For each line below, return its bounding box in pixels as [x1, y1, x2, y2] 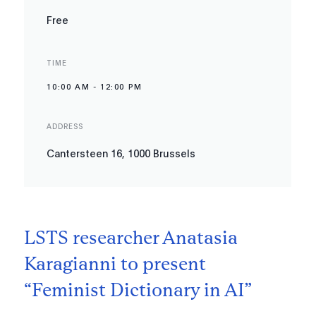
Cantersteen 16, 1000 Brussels [47, 146, 196, 161]
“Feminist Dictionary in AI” [24, 279, 253, 302]
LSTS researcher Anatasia [24, 226, 238, 250]
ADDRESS [47, 121, 84, 132]
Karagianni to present [24, 253, 207, 276]
